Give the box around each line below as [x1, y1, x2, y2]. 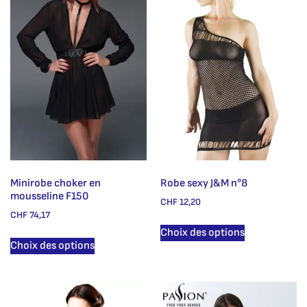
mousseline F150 [10, 190, 88, 204]
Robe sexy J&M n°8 [160, 177, 247, 191]
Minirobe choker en [10, 177, 101, 191]
